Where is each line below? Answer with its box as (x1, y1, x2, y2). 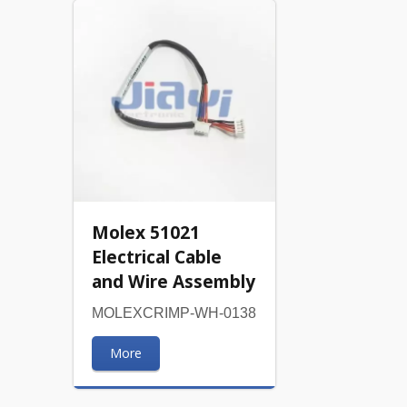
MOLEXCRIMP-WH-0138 (91, 305, 256, 322)
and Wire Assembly (91, 269, 255, 294)
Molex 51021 (91, 220, 200, 245)
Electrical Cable (91, 244, 222, 270)
